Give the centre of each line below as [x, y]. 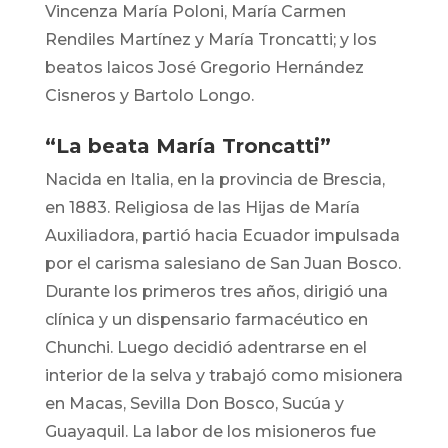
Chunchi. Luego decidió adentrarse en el [205, 348]
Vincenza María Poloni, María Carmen [195, 12]
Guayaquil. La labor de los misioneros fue [210, 432]
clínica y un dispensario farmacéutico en [206, 320]
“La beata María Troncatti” [187, 146]
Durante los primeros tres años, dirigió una [216, 292]
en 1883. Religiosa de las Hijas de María [202, 208]
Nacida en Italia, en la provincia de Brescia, [214, 180]
